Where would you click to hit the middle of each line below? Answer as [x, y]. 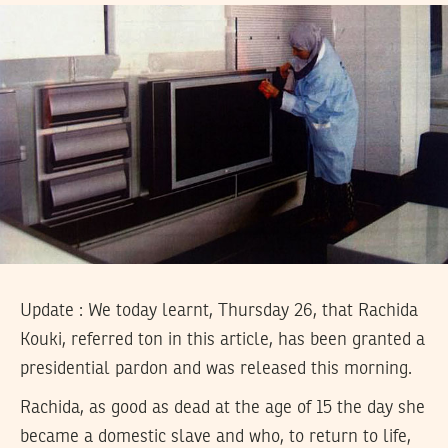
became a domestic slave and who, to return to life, [215, 436]
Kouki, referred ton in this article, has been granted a [222, 340]
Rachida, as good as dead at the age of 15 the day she [222, 407]
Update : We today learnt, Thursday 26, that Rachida [219, 311]
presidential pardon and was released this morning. [216, 369]
